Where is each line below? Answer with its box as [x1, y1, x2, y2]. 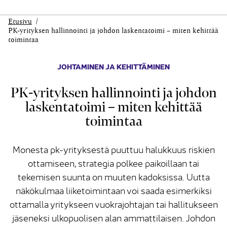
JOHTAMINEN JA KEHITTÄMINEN [57, 61, 170, 72]
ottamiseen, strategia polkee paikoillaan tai [28, 157, 199, 170]
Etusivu [8, 18, 32, 26]
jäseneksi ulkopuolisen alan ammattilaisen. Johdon [12, 211, 215, 224]
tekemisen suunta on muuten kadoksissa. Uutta [17, 170, 210, 183]
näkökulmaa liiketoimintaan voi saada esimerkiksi [15, 184, 212, 197]
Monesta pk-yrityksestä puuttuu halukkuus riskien [12, 143, 215, 156]
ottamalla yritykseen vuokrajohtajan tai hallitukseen [9, 198, 218, 211]
